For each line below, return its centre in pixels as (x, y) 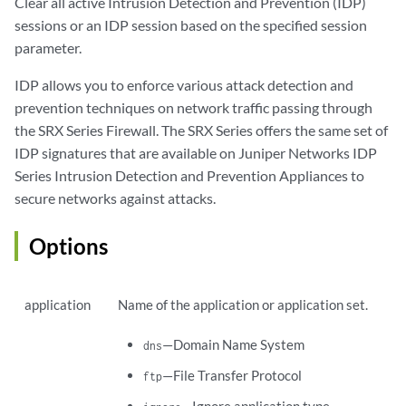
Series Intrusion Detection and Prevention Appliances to (189, 176)
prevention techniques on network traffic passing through (193, 108)
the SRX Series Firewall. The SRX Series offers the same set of (201, 130)
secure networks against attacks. (115, 198)
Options (68, 246)
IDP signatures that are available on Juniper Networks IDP (196, 153)
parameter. (48, 48)
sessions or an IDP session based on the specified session (191, 25)
